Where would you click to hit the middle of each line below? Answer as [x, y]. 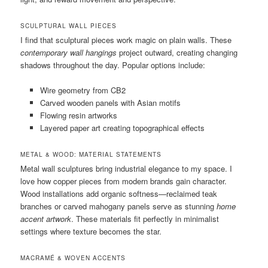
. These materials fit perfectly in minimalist [145, 218]
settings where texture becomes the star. [91, 231]
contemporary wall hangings [69, 52]
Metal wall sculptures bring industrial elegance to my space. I [127, 168]
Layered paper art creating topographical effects [122, 127]
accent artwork [46, 218]
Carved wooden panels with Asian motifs [110, 102]
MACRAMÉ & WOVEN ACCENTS [73, 258]
